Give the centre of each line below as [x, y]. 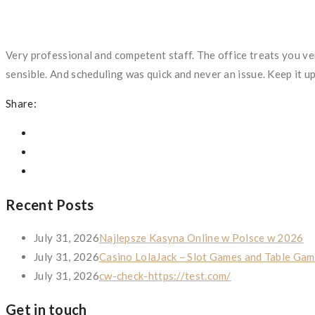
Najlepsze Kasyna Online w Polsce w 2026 [201, 237]
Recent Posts [50, 204]
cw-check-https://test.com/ [165, 275]
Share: [21, 103]
